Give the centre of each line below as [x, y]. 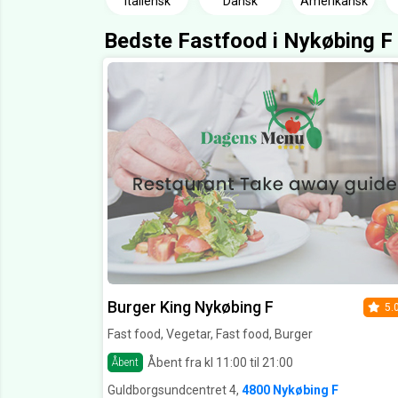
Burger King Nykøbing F [191, 307]
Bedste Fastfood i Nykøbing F [248, 41]
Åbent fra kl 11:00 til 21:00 [220, 362]
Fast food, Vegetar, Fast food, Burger [210, 334]
